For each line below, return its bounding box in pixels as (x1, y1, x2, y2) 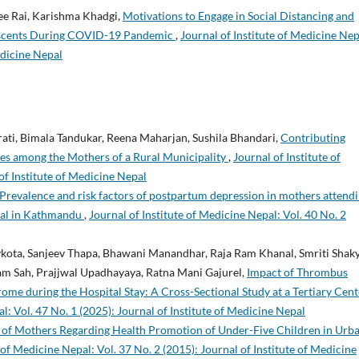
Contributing (280, 130, 345, 144)
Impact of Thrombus (247, 264, 348, 279)
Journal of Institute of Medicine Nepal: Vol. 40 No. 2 (89, 207, 346, 221)
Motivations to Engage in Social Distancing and (123, 8, 354, 22)
